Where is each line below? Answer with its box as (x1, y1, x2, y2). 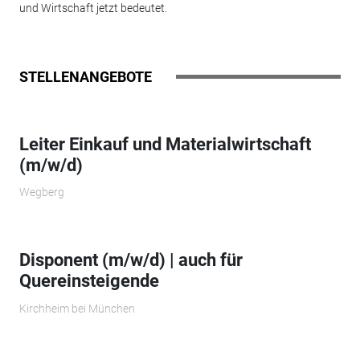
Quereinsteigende (18, 271, 159, 292)
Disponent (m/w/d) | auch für (18, 250, 243, 271)
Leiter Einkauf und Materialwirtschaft (18, 133, 311, 154)
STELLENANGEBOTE (18, 67, 152, 85)
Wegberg (18, 186, 64, 199)
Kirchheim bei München (18, 301, 135, 315)
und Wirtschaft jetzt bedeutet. (18, 2, 167, 15)
